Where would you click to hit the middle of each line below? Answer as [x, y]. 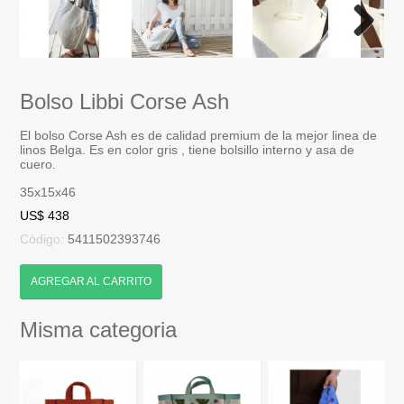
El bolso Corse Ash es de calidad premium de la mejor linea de [199, 135]
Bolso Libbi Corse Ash [125, 101]
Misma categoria [99, 329]
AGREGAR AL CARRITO [92, 281]
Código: [44, 239]
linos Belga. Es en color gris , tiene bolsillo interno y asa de [188, 149]
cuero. [38, 164]
